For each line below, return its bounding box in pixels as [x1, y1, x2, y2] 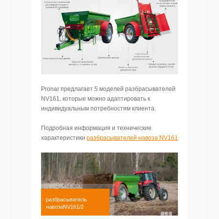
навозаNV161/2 [46, 204, 84, 210]
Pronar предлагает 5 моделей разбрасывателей [41, 85, 175, 92]
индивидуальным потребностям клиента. [41, 105, 156, 112]
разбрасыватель [46, 197, 87, 203]
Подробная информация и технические [41, 124, 152, 131]
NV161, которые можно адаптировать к [41, 95, 150, 102]
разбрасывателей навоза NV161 [87, 134, 178, 141]
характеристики [41, 134, 87, 141]
